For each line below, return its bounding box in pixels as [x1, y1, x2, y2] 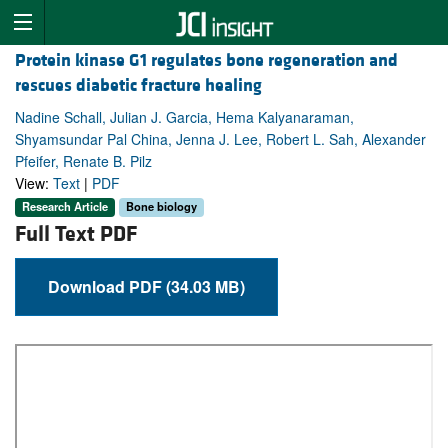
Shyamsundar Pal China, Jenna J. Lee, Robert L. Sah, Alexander [15, 129, 426, 150]
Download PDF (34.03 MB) [166, 274, 245, 298]
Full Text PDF [15, 220, 137, 248]
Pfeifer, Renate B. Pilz [15, 151, 152, 172]
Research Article [22, 198, 108, 215]
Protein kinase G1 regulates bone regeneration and [15, 49, 398, 73]
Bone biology [126, 198, 197, 215]
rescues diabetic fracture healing [15, 74, 262, 98]
